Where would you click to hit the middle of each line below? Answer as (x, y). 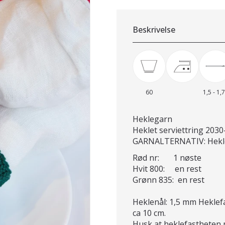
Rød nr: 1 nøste (167, 157)
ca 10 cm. (149, 213)
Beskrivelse (154, 29)
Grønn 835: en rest (168, 180)
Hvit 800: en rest (167, 168)
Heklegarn (152, 119)
